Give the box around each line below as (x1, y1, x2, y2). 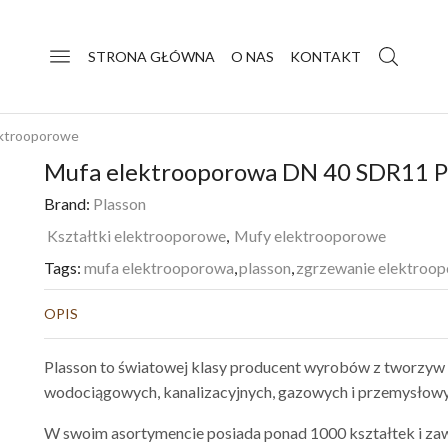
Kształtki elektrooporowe (47, 225, 226, 245)
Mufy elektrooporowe (234, 225, 386, 245)
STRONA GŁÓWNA (87, 47, 215, 65)
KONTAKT (289, 47, 361, 65)
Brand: (44, 193, 90, 213)
